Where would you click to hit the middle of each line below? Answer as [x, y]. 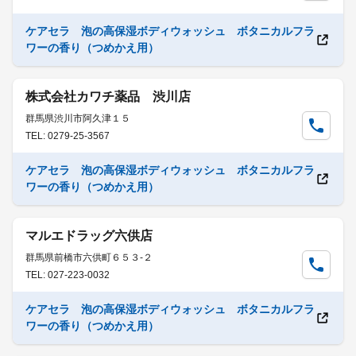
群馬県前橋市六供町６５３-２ [89, 257]
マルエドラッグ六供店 [89, 236]
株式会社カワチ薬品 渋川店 [108, 97]
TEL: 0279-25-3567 [68, 136]
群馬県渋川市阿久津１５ [78, 118]
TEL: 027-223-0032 [68, 275]
